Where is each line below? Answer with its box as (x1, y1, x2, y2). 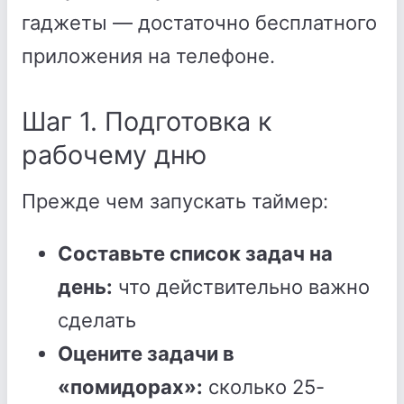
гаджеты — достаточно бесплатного (22, 11, 377, 34)
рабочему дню (22, 139, 207, 170)
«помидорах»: (58, 375, 203, 399)
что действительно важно (113, 275, 370, 298)
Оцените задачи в (58, 342, 234, 365)
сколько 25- (203, 375, 325, 399)
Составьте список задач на (58, 242, 333, 265)
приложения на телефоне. (22, 44, 275, 68)
